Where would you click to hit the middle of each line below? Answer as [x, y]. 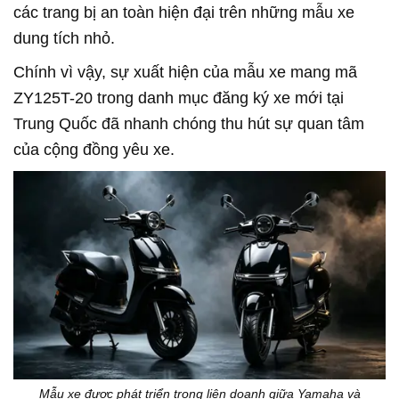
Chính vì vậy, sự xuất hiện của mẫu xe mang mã [185, 72]
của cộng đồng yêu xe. [94, 150]
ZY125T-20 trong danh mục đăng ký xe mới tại [179, 98]
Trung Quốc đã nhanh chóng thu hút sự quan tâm [189, 124]
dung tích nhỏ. [64, 38]
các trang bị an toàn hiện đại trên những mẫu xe [184, 12]
